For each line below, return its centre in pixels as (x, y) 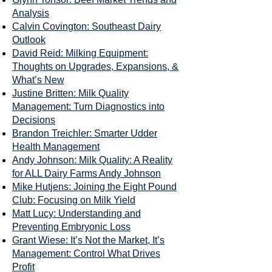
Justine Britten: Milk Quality (70, 93)
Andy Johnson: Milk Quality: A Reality (92, 160)
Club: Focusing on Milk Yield (74, 200)
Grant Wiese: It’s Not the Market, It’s (88, 240)
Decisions (34, 120)
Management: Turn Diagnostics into (88, 107)
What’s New (38, 80)
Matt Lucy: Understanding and (76, 213)
